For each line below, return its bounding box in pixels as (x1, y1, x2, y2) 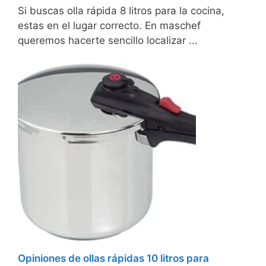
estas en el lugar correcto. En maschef (18, 19, 201, 31)
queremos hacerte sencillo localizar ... (18, 34, 198, 46)
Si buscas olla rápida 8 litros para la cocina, (18, 4, 224, 17)
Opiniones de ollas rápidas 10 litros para (18, 252, 209, 264)
